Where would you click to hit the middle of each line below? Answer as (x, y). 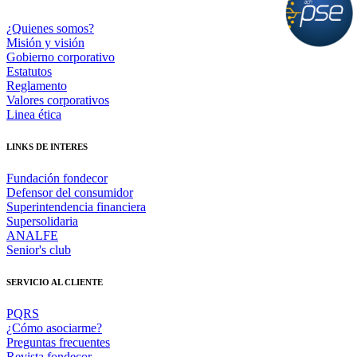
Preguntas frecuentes (58, 343)
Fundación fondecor (57, 178)
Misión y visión (45, 43)
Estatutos (29, 72)
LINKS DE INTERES (47, 147)
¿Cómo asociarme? (54, 328)
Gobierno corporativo (61, 57)
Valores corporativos (58, 100)
